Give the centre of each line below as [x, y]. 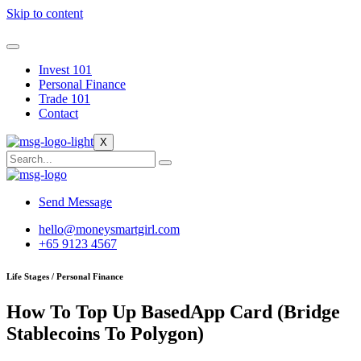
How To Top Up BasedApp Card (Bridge [173, 311]
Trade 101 [64, 99]
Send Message [75, 202]
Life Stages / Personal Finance [65, 276]
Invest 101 [65, 70]
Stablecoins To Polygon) [105, 333]
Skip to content [45, 13]
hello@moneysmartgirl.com [109, 229]
